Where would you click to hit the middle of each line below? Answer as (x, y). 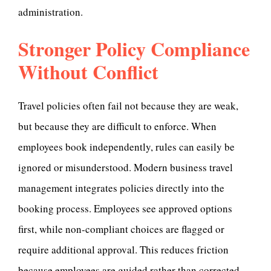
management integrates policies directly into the (121, 188)
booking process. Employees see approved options (125, 208)
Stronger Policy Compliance (134, 49)
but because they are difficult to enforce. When (117, 126)
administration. (51, 11)
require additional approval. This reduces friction (123, 249)
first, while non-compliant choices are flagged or (121, 229)
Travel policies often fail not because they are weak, (128, 105)
